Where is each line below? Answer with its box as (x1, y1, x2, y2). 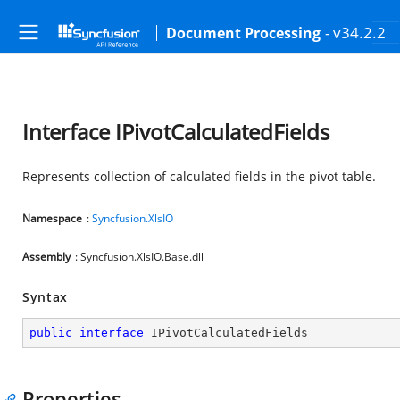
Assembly (22, 249, 71, 264)
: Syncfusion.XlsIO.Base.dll (75, 249, 204, 264)
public (29, 326, 72, 339)
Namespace (22, 211, 82, 226)
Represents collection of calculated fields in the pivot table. (22, 168, 376, 185)
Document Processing (166, 23, 321, 43)
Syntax (22, 288, 69, 305)
